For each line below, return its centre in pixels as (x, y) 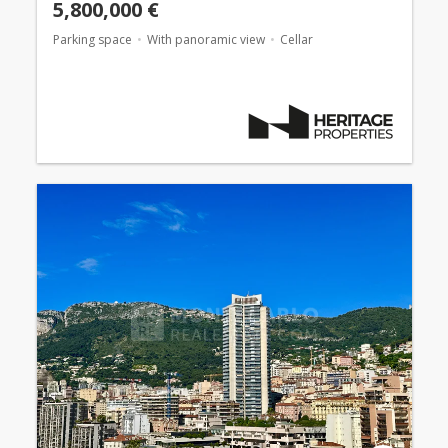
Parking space (92, 39)
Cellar (296, 39)
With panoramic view (205, 39)
